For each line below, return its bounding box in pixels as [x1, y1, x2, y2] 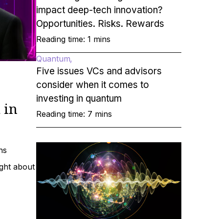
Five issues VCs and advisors [36, 66, 162, 77]
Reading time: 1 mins [36, 34, 110, 44]
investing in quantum [36, 93, 122, 104]
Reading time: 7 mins [36, 109, 112, 119]
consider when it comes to [36, 79, 149, 90]
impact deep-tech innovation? [36, 4, 163, 16]
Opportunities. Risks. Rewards [36, 18, 164, 29]
